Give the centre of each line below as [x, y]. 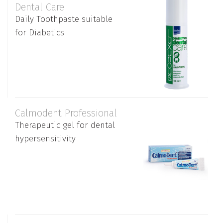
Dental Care [40, 7]
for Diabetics [40, 33]
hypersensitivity [45, 139]
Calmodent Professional [66, 113]
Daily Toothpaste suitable [64, 19]
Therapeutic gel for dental [65, 125]
